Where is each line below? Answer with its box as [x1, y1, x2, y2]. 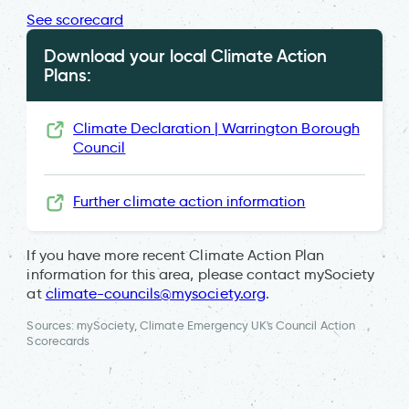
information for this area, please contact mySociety [26, 265, 375, 283]
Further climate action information [73, 193, 306, 211]
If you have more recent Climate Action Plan [26, 246, 325, 264]
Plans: [44, 63, 91, 86]
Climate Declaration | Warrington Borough [73, 119, 360, 137]
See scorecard [26, 10, 124, 28]
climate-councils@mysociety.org [45, 284, 266, 302]
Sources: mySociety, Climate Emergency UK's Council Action [26, 318, 355, 332]
